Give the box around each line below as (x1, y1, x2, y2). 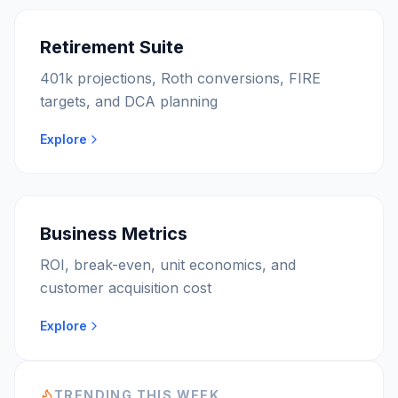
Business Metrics (40, 223, 187, 244)
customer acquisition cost (40, 279, 211, 297)
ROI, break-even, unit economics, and (40, 256, 296, 274)
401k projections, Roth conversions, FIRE (40, 69, 321, 87)
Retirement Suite (40, 36, 184, 58)
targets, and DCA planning (40, 92, 218, 110)
